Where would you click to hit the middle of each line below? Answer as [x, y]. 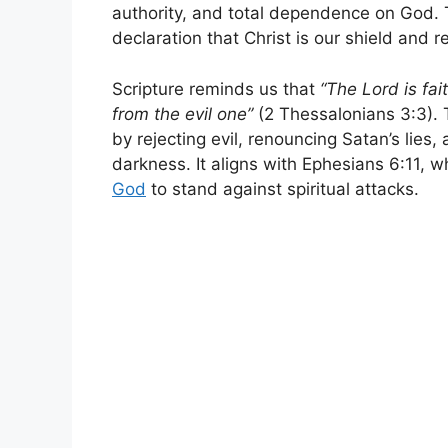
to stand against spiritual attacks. [282, 188]
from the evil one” [182, 113]
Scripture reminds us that [216, 88]
